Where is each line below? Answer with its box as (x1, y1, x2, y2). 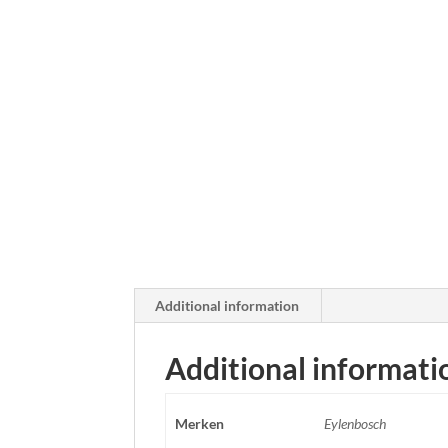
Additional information (155, 297, 300, 314)
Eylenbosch (323, 415, 386, 432)
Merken (174, 415, 224, 432)
